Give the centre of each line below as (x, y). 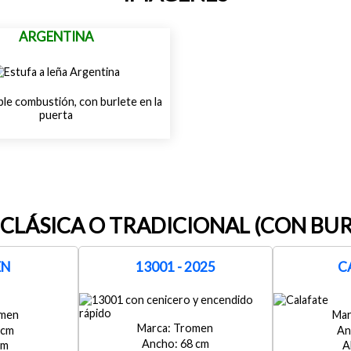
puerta (56, 115)
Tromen (194, 328)
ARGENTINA (56, 36)
